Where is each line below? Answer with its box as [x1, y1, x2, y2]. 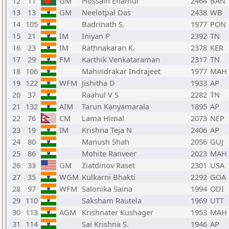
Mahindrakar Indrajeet [82, 66, 161, 76]
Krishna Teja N [82, 125, 132, 135]
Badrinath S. [82, 19, 125, 29]
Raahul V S [82, 89, 119, 100]
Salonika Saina [82, 184, 132, 194]
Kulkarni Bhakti [82, 172, 135, 182]
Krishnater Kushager [82, 207, 153, 217]
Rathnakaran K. [82, 42, 135, 53]
